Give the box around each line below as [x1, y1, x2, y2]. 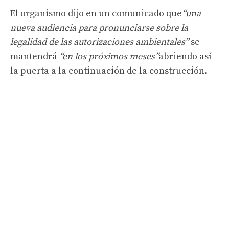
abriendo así [158, 50, 212, 62]
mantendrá [10, 50, 59, 62]
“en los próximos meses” [59, 50, 158, 62]
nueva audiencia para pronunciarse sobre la [10, 21, 188, 34]
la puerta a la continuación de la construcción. [10, 64, 207, 77]
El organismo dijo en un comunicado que [10, 7, 182, 19]
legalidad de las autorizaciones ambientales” [10, 36, 189, 48]
